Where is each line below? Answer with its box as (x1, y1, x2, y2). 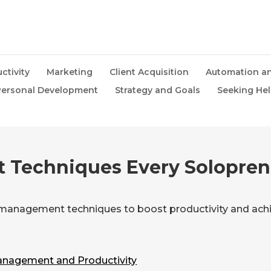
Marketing (47, 67, 93, 77)
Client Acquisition (109, 67, 189, 77)
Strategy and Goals (114, 85, 200, 96)
